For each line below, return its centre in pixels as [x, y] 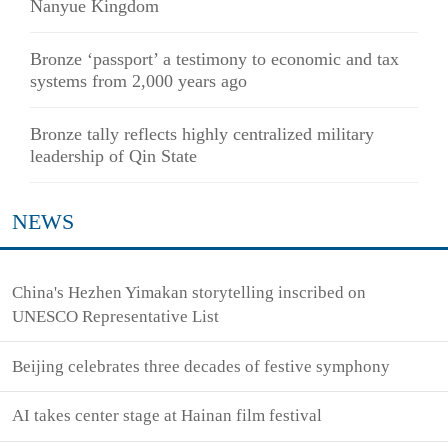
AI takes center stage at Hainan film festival [167, 416]
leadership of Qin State [113, 155]
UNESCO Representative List [116, 316]
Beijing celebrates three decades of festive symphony [201, 366]
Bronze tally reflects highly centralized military [202, 133]
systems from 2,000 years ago [138, 80]
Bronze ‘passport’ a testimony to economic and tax [214, 58]
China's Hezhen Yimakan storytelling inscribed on [189, 292]
